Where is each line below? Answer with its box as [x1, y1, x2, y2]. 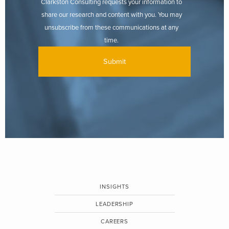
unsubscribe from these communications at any [44, 23, 178, 32]
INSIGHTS [100, 183, 129, 190]
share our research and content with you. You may [41, 10, 182, 19]
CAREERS [100, 218, 129, 225]
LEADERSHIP [96, 200, 133, 208]
